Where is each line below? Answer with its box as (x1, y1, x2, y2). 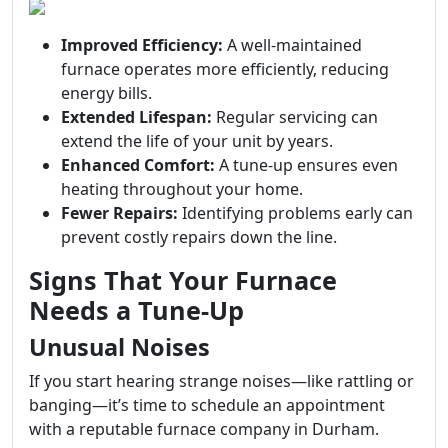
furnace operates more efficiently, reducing (61, 58, 389, 80)
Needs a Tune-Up (29, 293, 244, 327)
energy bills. (61, 82, 152, 104)
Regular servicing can (212, 106, 378, 128)
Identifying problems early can (178, 202, 413, 224)
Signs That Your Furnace (29, 263, 337, 297)
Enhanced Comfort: (61, 154, 215, 176)
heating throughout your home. (61, 178, 303, 200)
